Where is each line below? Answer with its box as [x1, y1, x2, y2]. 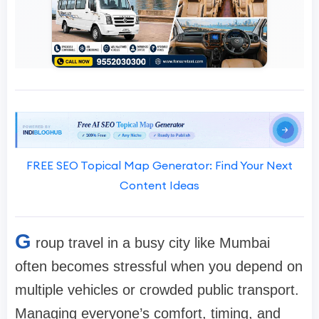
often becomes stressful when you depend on [15, 258, 303, 274]
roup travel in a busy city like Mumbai [36, 234, 270, 251]
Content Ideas [120, 177, 199, 192]
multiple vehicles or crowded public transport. [15, 281, 299, 298]
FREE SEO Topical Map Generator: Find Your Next [26, 157, 293, 172]
